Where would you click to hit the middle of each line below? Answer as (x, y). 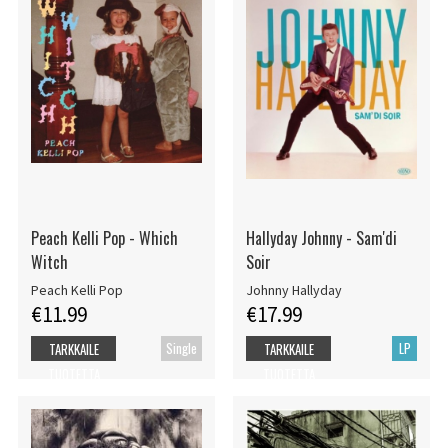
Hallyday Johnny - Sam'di (321, 238)
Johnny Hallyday (293, 289)
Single (182, 347)
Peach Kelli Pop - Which (104, 238)
